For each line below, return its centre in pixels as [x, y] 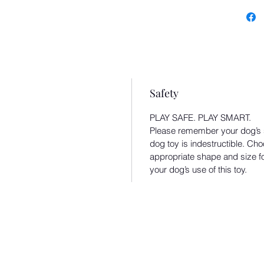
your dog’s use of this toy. [198, 170]
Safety [164, 93]
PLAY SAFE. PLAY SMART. [202, 118]
